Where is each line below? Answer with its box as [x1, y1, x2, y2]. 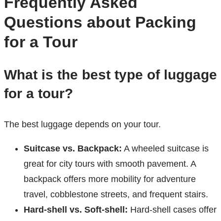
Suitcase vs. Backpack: [24, 144, 122, 154]
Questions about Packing [4, 13, 196, 32]
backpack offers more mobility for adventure [24, 174, 196, 184]
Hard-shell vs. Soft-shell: [24, 205, 128, 215]
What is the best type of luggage [4, 67, 217, 83]
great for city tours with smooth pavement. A [24, 159, 196, 169]
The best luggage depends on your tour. [4, 119, 161, 130]
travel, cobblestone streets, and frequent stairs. [24, 189, 208, 200]
